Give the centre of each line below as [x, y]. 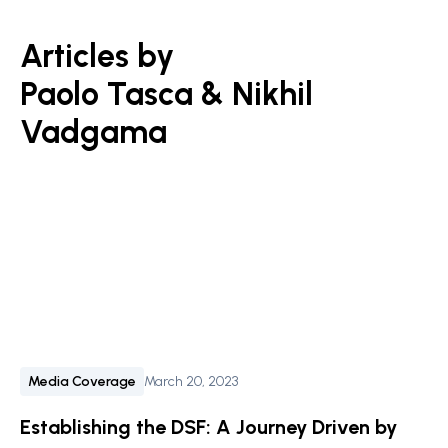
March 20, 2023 [191, 381]
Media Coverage [82, 381]
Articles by [97, 55]
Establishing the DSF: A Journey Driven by [208, 426]
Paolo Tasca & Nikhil [166, 93]
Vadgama [93, 131]
